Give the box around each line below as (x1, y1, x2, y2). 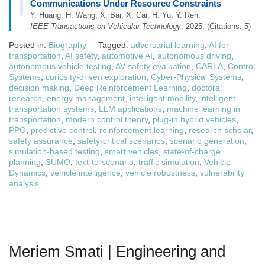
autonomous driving (157, 51, 231, 60)
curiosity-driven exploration (46, 72, 146, 82)
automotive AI (102, 51, 153, 60)
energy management (47, 93, 125, 103)
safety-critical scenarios (77, 136, 165, 146)
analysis (9, 179, 39, 188)
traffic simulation (138, 157, 199, 167)
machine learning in (167, 104, 240, 114)
